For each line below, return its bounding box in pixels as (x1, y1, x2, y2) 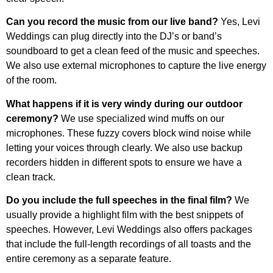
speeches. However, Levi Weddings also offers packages (6, 224, 252, 235)
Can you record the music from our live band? (6, 16, 218, 27)
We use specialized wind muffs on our (58, 113, 224, 124)
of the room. (6, 75, 57, 86)
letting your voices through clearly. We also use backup (6, 142, 243, 153)
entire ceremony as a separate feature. (6, 253, 171, 264)
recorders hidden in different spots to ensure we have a (6, 157, 242, 168)
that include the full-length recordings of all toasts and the (6, 238, 251, 249)
